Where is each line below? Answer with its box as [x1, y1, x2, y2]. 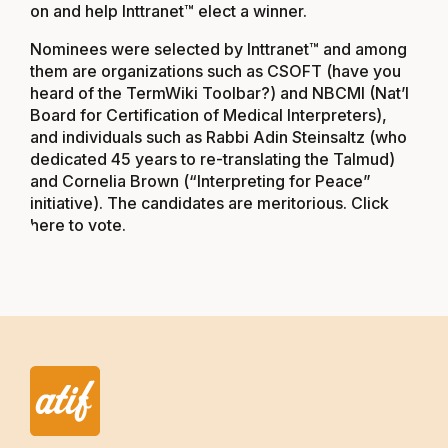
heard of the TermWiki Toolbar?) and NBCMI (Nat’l [30, 83, 409, 103]
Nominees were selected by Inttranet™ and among [30, 39, 407, 59]
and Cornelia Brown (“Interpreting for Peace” [30, 171, 375, 191]
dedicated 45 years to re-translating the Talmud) [30, 149, 395, 169]
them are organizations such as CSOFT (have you [30, 61, 401, 81]
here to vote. [30, 215, 126, 235]
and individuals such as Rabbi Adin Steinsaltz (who [30, 127, 407, 147]
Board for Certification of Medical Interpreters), [30, 105, 387, 125]
